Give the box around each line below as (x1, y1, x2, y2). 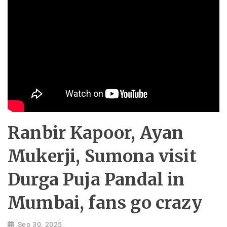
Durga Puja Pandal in (8, 168, 185, 190)
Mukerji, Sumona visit (8, 145, 197, 167)
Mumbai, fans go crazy (8, 192, 202, 213)
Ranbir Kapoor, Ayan (8, 122, 184, 143)
